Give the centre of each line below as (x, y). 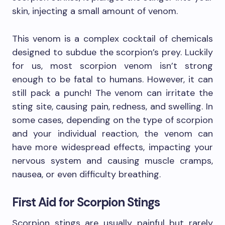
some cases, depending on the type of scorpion (113, 120)
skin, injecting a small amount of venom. (95, 11)
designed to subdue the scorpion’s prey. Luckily (113, 52)
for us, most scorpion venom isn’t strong (113, 66)
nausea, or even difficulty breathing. (86, 175)
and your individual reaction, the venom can (113, 134)
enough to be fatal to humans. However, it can (113, 80)
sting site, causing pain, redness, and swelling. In (113, 107)
